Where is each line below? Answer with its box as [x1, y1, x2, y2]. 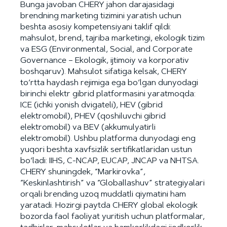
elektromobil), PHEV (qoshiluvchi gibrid [20, 112, 166, 121]
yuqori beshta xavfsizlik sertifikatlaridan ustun [20, 145, 192, 154]
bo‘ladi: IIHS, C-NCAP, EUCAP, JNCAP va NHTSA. [20, 157, 199, 165]
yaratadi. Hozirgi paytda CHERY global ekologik [20, 201, 198, 210]
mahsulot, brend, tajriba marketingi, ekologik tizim [20, 34, 205, 43]
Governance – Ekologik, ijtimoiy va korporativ [20, 56, 189, 65]
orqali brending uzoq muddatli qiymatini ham [20, 190, 186, 199]
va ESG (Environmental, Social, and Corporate [20, 45, 193, 54]
